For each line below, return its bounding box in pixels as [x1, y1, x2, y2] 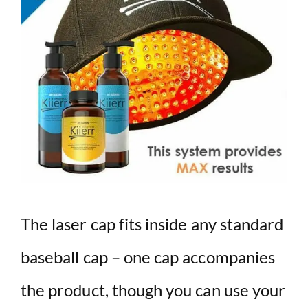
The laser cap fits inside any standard [21, 214, 284, 234]
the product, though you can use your [21, 280, 286, 300]
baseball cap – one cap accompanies [21, 247, 276, 267]
